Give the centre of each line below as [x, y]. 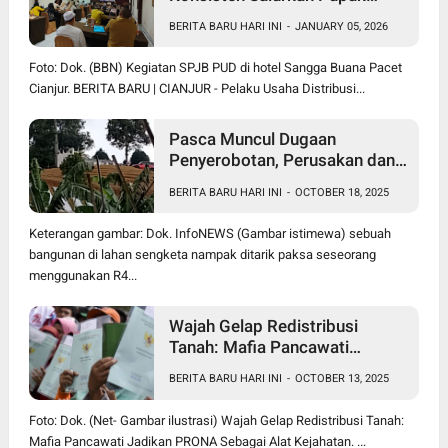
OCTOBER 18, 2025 [341, 192]
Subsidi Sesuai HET [241, 15]
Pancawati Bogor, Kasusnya [273, 202]
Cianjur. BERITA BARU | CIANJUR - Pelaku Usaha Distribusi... [196, 89]
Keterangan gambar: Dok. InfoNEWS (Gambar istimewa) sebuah [209, 233]
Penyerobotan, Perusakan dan [281, 160]
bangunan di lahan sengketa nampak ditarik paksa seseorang [202, 254]
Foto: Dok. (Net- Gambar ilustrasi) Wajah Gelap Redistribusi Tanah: [216, 420]
